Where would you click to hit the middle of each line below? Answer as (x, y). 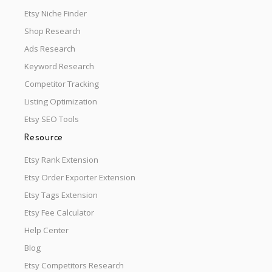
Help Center (46, 230)
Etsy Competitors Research (74, 265)
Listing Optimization (61, 102)
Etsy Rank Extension (61, 159)
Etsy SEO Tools (52, 119)
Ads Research (50, 49)
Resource (44, 137)
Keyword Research (59, 66)
